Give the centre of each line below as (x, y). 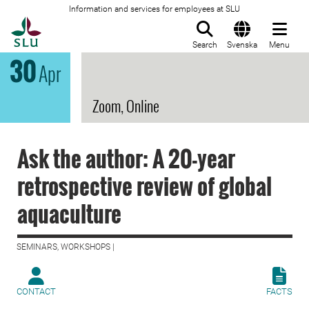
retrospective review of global (144, 186)
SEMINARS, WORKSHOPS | (66, 247)
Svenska (242, 45)
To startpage (76, 24)
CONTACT (36, 291)
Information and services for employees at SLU (154, 9)
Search (205, 45)
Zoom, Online (126, 106)
